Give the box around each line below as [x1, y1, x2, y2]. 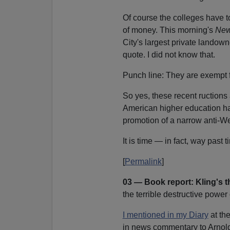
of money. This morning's [122, 25, 215, 34]
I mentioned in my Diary [122, 210, 208, 219]
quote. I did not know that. [122, 50, 215, 59]
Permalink [124, 157, 162, 166]
